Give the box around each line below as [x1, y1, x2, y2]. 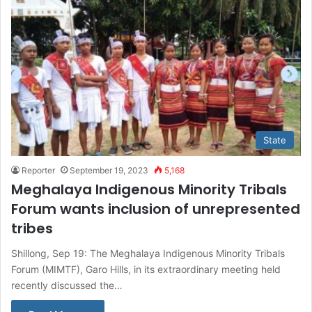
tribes [11, 218, 53, 238]
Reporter [22, 164, 55, 175]
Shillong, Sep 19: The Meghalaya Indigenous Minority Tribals [11, 247, 285, 259]
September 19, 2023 [70, 164, 148, 175]
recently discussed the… [11, 279, 123, 291]
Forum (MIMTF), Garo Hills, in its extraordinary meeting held [11, 263, 281, 275]
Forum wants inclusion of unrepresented [11, 198, 300, 219]
